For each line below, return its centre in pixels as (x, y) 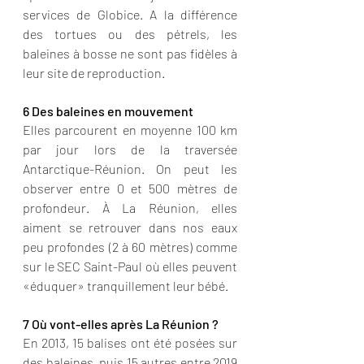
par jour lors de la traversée (130, 149)
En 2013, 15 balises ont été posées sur (130, 342)
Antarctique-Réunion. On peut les (130, 169)
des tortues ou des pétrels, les (130, 34)
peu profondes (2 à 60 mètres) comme (130, 247)
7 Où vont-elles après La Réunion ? (121, 324)
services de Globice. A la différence (130, 14)
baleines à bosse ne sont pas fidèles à (130, 53)
